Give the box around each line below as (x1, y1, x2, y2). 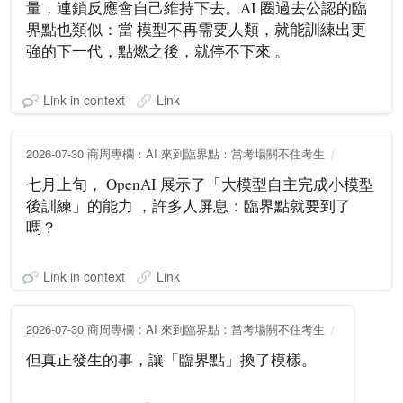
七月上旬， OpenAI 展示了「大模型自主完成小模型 (26, 173, 374, 194)
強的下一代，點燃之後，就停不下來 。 (26, 40, 290, 61)
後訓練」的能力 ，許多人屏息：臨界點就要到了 (26, 194, 351, 216)
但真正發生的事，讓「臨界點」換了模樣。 (26, 348, 317, 370)
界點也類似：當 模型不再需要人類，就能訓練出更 (26, 18, 366, 40)
